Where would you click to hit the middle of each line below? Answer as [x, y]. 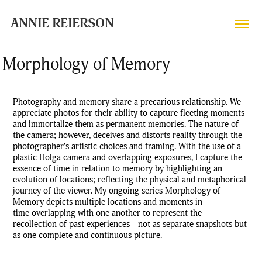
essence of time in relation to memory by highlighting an [118, 169]
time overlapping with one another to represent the [108, 213]
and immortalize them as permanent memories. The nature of [126, 124]
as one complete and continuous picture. [88, 235]
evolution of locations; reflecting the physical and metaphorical [130, 180]
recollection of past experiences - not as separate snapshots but [130, 224]
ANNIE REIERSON [62, 24]
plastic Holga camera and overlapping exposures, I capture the [128, 158]
